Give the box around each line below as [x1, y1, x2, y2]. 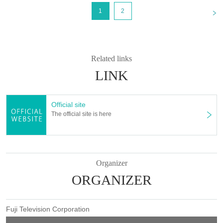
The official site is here [51, 110, 111, 117]
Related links [91, 54, 132, 63]
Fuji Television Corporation [6, 205, 90, 213]
